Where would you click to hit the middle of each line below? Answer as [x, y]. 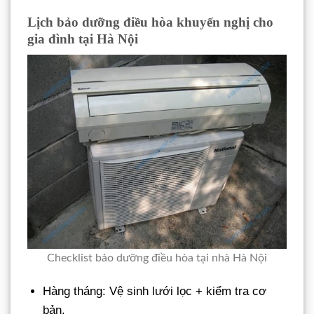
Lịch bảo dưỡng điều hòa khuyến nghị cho [150, 22]
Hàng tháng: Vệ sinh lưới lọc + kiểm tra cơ [155, 291]
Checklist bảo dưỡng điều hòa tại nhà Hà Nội [157, 258]
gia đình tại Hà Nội [83, 39]
